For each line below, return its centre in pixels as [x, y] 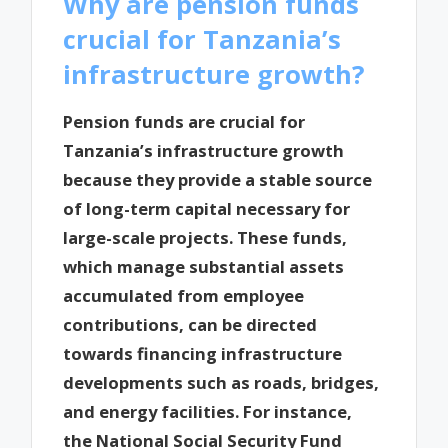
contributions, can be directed [190, 325]
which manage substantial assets [204, 267]
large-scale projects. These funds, [205, 238]
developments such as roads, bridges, [221, 383]
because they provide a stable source [218, 180]
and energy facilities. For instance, [208, 412]
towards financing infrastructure [203, 354]
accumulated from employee [184, 296]
